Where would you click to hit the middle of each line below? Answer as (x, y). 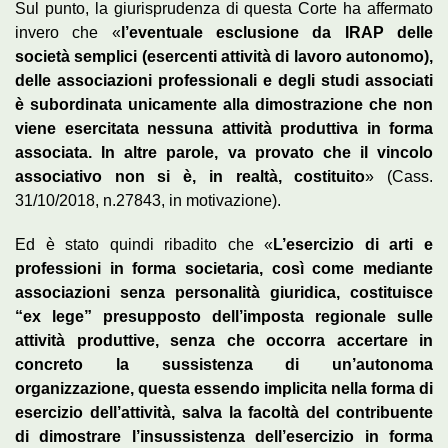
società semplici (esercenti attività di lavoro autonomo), (224, 56)
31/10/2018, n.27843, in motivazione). (148, 200)
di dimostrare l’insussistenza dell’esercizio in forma (224, 436)
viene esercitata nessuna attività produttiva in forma (224, 128)
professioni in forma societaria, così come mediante (224, 268)
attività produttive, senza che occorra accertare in (224, 340)
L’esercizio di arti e (353, 244)
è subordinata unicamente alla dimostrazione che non (224, 104)
